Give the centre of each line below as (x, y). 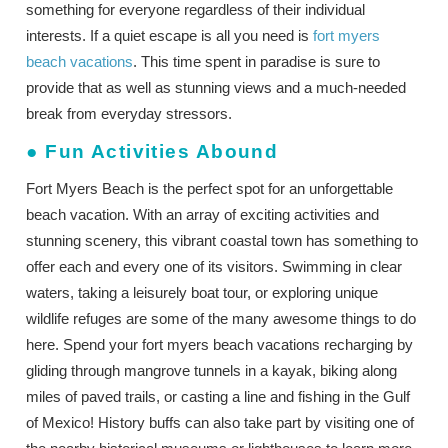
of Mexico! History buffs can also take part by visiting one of (220, 422)
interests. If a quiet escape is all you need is (170, 35)
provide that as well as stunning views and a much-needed (216, 87)
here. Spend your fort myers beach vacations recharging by (220, 344)
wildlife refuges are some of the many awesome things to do (221, 318)
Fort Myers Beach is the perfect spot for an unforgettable (210, 188)
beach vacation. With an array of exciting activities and (203, 214)
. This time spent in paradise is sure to (257, 61)
